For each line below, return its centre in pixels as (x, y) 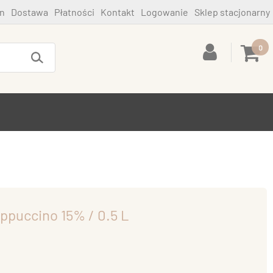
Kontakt (118, 12)
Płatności (74, 12)
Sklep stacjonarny (232, 12)
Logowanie (165, 12)
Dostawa (30, 12)
